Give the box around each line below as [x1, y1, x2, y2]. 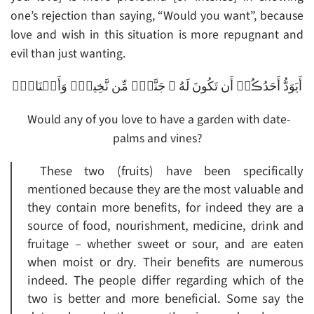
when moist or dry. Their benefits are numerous [27, 253, 303, 272]
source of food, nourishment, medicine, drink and [27, 217, 303, 235]
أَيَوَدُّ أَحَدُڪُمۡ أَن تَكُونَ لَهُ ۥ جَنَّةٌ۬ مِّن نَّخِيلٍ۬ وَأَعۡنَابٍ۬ [12, 78, 302, 96]
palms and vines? [112, 130, 202, 148]
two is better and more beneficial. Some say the [27, 289, 303, 308]
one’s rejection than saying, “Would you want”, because [11, 7, 303, 25]
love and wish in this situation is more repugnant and [11, 26, 303, 44]
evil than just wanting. [11, 45, 125, 63]
